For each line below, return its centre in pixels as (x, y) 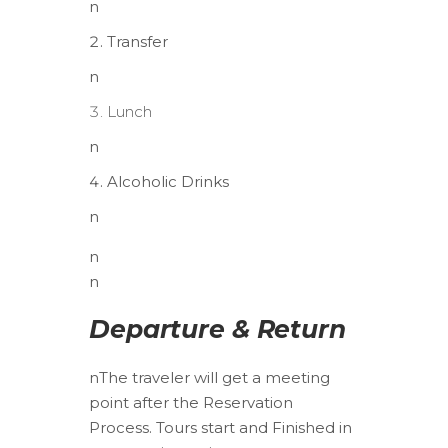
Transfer (137, 41)
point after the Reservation (191, 402)
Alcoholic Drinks (168, 181)
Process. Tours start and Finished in (220, 427)
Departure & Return (217, 328)
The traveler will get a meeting (214, 377)
